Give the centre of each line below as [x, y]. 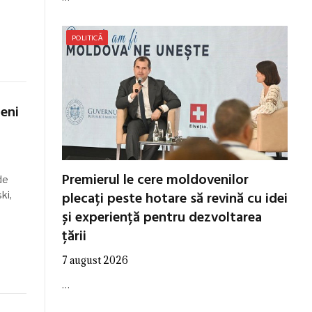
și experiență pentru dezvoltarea [162, 218]
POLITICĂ [87, 37]
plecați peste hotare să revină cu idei [175, 199]
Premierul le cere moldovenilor [155, 180]
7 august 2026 [95, 260]
